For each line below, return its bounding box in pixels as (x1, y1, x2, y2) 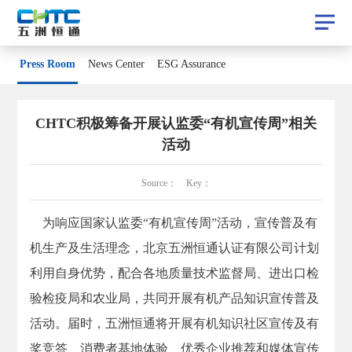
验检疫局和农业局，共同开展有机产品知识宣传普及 (30, 291, 320, 304)
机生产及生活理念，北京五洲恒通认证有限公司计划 (30, 241, 320, 254)
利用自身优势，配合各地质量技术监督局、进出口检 (30, 266, 320, 279)
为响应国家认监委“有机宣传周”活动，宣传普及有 (30, 216, 318, 229)
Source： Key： (141, 178, 211, 187)
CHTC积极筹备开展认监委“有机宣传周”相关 (35, 115, 317, 130)
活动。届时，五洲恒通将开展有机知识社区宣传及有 (30, 317, 320, 329)
